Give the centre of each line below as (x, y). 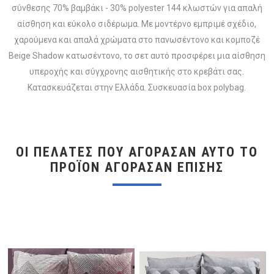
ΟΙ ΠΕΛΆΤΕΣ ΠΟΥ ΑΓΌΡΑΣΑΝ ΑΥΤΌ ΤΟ (137, 152)
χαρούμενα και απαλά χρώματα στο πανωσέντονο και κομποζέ (137, 39)
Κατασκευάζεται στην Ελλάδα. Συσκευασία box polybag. (137, 87)
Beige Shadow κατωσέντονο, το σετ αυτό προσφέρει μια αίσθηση (137, 55)
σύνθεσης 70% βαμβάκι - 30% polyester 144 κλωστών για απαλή (137, 8)
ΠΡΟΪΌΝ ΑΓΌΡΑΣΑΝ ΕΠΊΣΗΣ (137, 167)
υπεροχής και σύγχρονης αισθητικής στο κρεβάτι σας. (137, 71)
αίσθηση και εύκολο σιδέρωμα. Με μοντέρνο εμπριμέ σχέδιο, (137, 24)
